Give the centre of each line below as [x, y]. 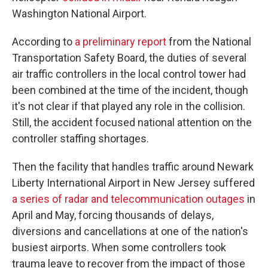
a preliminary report [121, 42]
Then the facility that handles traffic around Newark [133, 167]
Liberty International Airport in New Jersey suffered [133, 183]
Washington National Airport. [79, 13]
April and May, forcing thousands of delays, [113, 215]
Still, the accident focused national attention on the [132, 122]
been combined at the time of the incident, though [130, 90]
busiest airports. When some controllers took [119, 247]
